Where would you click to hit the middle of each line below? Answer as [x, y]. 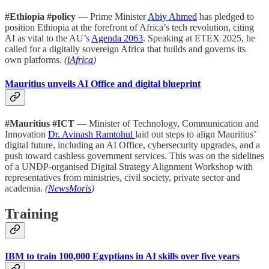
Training [32, 213]
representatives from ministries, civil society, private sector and [122, 177]
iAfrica [80, 60]
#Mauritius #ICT [40, 123]
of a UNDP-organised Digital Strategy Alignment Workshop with [129, 166]
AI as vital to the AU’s [48, 38]
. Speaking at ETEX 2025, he [199, 38]
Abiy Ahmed [172, 17]
